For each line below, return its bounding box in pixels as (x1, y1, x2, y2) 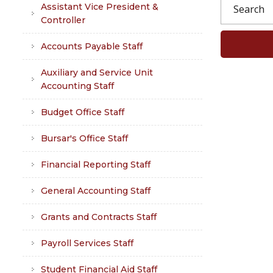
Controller (41, 15, 85, 26)
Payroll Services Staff (41, 238, 133, 249)
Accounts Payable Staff (41, 41, 143, 52)
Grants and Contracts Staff (41, 211, 157, 222)
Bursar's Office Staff (41, 133, 128, 144)
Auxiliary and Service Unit (41, 67, 153, 78)
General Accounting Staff (41, 185, 151, 196)
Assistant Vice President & (41, 1, 158, 12)
